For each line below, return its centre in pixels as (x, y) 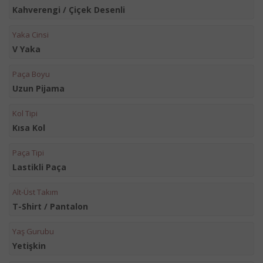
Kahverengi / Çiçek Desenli (69, 10)
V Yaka (26, 49)
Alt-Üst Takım (35, 192)
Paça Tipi (28, 153)
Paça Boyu (31, 74)
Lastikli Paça (39, 167)
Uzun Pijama (38, 88)
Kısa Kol (29, 128)
